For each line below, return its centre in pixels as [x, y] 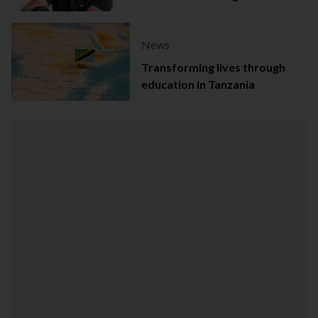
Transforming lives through [213, 67]
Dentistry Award [185, 12]
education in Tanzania [198, 84]
